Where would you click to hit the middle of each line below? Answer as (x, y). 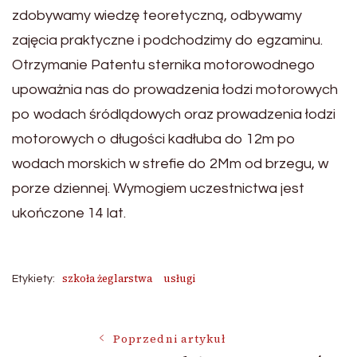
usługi (179, 279)
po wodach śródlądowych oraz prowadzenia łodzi (174, 115)
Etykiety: (33, 279)
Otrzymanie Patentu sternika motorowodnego (164, 65)
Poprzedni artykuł (170, 339)
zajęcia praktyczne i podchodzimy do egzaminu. (167, 41)
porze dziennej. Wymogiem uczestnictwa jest (158, 189)
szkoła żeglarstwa (107, 279)
